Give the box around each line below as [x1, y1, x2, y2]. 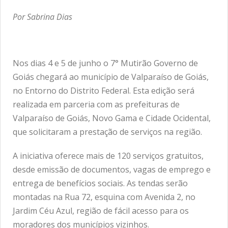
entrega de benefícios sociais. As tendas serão [13, 177, 188, 189]
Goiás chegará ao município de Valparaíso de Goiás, [13, 71, 209, 82]
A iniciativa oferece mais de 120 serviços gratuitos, [13, 150, 204, 161]
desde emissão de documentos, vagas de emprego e [13, 163, 211, 175]
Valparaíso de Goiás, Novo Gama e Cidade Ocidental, [13, 112, 211, 124]
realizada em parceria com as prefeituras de [13, 98, 180, 110]
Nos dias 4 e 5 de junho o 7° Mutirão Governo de [13, 57, 198, 69]
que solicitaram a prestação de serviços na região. [13, 126, 202, 137]
